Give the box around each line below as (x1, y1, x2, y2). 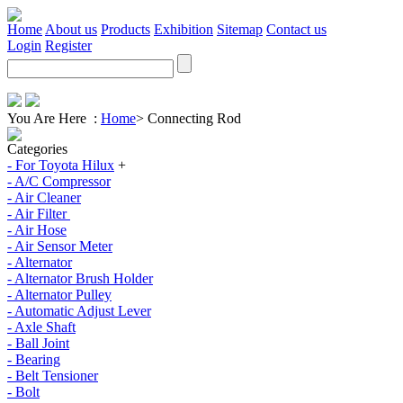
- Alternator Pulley (7, 287, 112, 302)
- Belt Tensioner (7, 368, 98, 383)
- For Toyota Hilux (7, 157, 114, 173)
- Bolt (7, 384, 40, 399)
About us (45, 22, 97, 37)
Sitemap (217, 22, 263, 37)
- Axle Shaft (7, 319, 76, 335)
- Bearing (7, 352, 60, 367)
